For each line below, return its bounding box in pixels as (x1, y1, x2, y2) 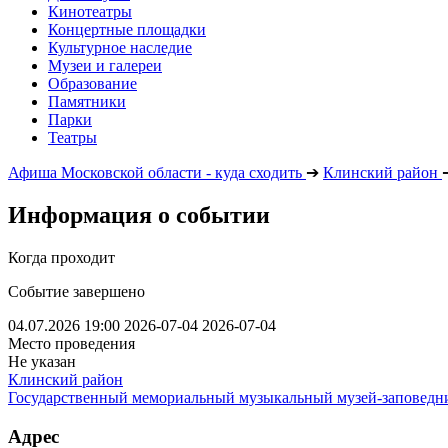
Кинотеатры (48, 3, 132, 20)
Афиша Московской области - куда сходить (8, 164, 302, 181)
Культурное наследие (48, 39, 192, 56)
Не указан (8, 352, 76, 370)
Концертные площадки (48, 21, 206, 38)
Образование (48, 75, 137, 92)
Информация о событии (8, 201, 270, 228)
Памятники (48, 93, 126, 110)
